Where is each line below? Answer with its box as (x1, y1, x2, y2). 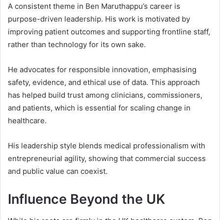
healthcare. (8, 115, 47, 125)
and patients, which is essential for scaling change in (8, 103, 191, 112)
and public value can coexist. (8, 166, 108, 176)
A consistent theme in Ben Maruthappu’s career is (8, 1, 180, 11)
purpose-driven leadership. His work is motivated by (8, 14, 190, 24)
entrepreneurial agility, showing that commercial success (8, 153, 206, 163)
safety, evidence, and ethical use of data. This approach (8, 77, 200, 87)
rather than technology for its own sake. (8, 39, 146, 49)
